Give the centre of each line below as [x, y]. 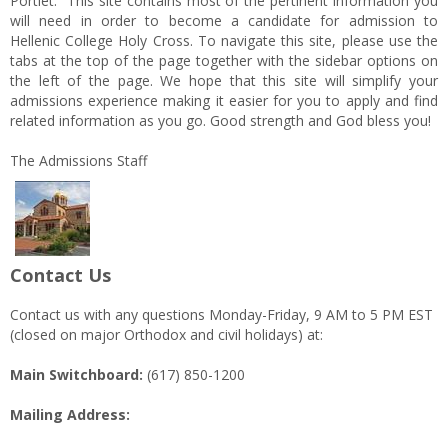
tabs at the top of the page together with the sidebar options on [224, 60]
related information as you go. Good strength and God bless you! [220, 120]
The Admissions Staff [78, 160]
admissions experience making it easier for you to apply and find [224, 100]
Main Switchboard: [76, 374]
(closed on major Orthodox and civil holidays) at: [166, 334]
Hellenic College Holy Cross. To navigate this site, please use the [224, 40]
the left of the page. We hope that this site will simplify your [224, 80]
